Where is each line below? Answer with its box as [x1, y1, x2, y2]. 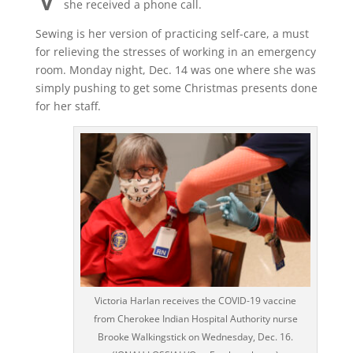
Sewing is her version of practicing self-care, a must [35, 26, 309, 41]
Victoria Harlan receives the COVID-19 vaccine [95, 293, 297, 307]
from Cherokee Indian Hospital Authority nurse [93, 311, 298, 325]
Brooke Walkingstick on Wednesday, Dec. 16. [98, 329, 294, 344]
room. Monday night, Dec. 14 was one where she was [35, 62, 316, 77]
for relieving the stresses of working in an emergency [35, 44, 316, 59]
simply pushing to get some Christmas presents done [35, 80, 318, 95]
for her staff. [35, 98, 101, 113]
